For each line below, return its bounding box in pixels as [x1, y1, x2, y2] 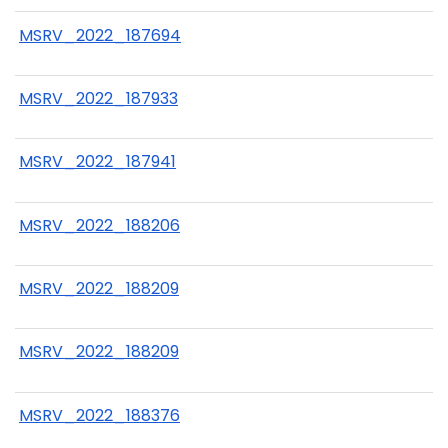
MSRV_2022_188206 [19, 213, 180, 237]
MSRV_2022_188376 [19, 403, 180, 427]
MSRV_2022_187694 [19, 23, 181, 47]
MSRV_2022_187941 [19, 150, 176, 174]
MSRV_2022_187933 [19, 86, 178, 110]
